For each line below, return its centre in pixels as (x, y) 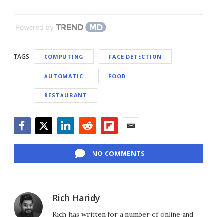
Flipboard (117, 139)
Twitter (48, 139)
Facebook (31, 139)
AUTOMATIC (64, 76)
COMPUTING (64, 56)
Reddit (90, 139)
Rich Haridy (76, 197)
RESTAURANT (66, 95)
